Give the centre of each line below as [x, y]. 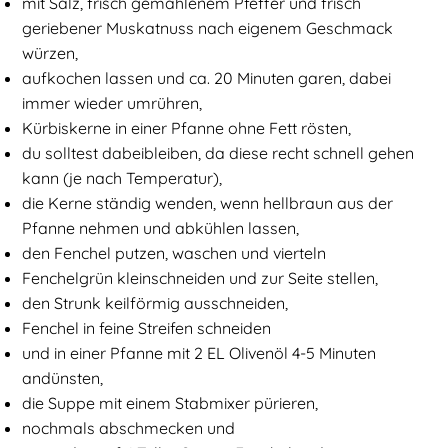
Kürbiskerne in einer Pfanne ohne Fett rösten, [187, 128]
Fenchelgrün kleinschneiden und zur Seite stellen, [200, 278]
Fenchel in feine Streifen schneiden [147, 328]
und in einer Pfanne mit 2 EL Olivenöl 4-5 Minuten [199, 353]
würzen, [50, 53]
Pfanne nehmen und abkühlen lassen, [161, 228]
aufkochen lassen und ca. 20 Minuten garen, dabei [207, 78]
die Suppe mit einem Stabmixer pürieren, [170, 403]
